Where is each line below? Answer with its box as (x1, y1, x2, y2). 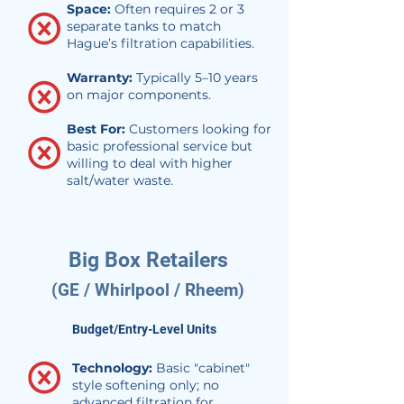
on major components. (67, 87, 211, 103)
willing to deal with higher (67, 155, 233, 171)
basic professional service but (67, 138, 252, 154)
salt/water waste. (67, 172, 173, 188)
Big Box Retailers (68, 248, 228, 272)
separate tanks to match (67, 18, 221, 34)
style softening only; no (72, 377, 219, 393)
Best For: (67, 121, 129, 137)
